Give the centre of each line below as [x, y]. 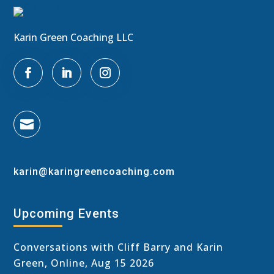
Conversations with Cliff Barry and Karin [119, 247]
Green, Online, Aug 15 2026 [84, 263]
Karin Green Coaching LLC [74, 37]
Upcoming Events [67, 213]
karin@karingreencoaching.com [94, 171]
